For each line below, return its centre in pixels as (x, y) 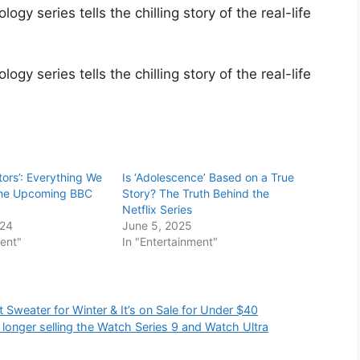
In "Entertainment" (170, 242)
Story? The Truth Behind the (196, 194)
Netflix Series (157, 210)
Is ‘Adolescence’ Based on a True (209, 178)
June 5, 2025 (157, 226)
